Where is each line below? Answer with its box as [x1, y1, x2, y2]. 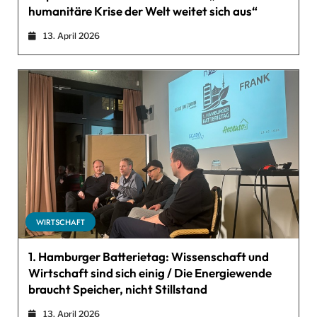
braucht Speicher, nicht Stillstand [28, 281, 207, 296]
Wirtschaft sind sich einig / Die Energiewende [28, 265, 272, 280]
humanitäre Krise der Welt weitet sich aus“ [28, 4, 258, 19]
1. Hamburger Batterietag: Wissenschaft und [28, 248, 269, 264]
